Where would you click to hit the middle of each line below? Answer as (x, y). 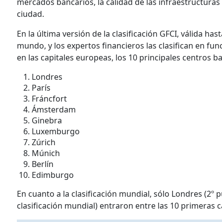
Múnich (46, 153)
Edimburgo (53, 175)
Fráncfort (49, 99)
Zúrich (44, 142)
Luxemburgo (56, 131)
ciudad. (30, 14)
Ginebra (47, 120)
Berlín (43, 164)
